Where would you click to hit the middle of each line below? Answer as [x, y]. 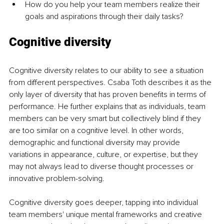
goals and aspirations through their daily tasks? [105, 17]
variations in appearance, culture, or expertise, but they [104, 155]
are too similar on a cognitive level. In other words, [97, 131]
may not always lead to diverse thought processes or [102, 167]
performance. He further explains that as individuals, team [108, 107]
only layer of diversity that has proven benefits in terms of [108, 95]
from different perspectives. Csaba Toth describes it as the [111, 83]
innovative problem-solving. [58, 179]
